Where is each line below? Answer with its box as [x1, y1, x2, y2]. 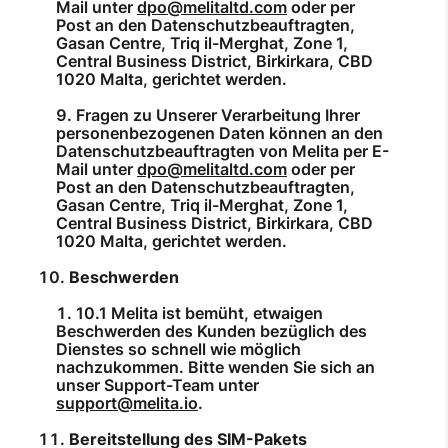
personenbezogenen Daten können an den [56, 123, 383, 144]
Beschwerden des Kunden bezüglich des [56, 321, 367, 342]
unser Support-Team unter [56, 375, 259, 396]
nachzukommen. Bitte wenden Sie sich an [56, 357, 375, 378]
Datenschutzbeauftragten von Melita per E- [56, 141, 389, 162]
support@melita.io [56, 393, 198, 414]
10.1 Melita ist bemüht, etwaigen [76, 303, 323, 324]
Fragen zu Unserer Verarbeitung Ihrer [76, 105, 360, 126]
